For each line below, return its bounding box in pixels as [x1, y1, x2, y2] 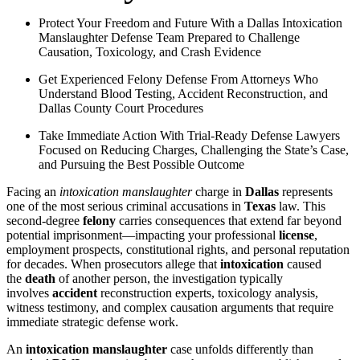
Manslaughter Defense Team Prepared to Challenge [39, 31, 300, 44]
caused [284, 257, 321, 271]
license [279, 228, 314, 242]
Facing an [6, 185, 59, 198]
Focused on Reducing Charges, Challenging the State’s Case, [39, 143, 349, 157]
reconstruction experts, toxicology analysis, [97, 286, 318, 300]
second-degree [6, 214, 83, 227]
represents [279, 185, 333, 198]
